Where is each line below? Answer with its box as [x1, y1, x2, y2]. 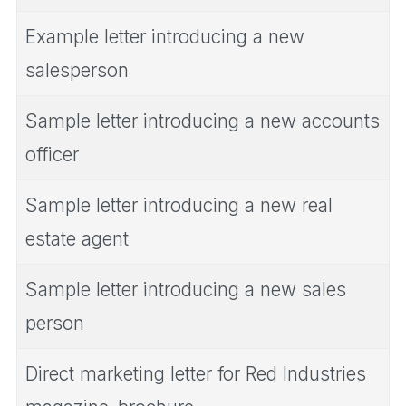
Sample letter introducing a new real [25, 193, 333, 217]
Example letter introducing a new [25, 24, 304, 48]
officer [25, 142, 79, 166]
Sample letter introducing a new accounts [25, 109, 380, 132]
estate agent [25, 227, 129, 250]
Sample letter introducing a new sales [25, 277, 346, 301]
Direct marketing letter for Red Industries [25, 362, 366, 385]
